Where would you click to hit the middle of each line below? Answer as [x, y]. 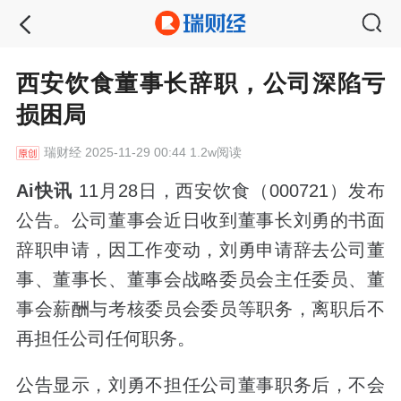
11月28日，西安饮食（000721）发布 [229, 190]
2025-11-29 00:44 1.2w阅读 [161, 153]
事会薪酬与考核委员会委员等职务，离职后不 [200, 308]
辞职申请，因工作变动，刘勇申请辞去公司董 [200, 249]
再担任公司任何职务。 [105, 338]
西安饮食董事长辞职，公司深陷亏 [200, 84]
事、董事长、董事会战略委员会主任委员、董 [200, 279]
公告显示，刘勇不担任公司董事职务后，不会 [200, 384]
